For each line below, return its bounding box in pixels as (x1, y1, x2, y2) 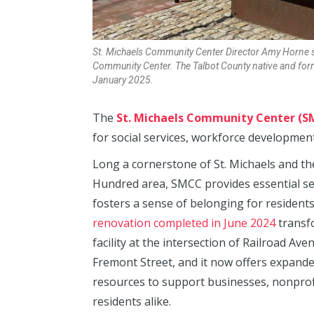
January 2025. (93, 74, 153, 86)
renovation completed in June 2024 (93, 214, 275, 231)
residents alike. (93, 293, 171, 309)
